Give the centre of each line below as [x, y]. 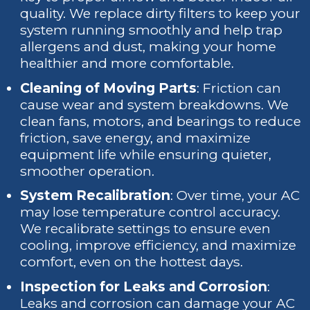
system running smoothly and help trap [152, 30]
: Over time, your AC [235, 196]
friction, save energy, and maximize [136, 138]
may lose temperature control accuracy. [151, 212]
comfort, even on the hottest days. [132, 262]
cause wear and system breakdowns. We [155, 104]
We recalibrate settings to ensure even [146, 229]
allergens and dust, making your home [148, 46]
